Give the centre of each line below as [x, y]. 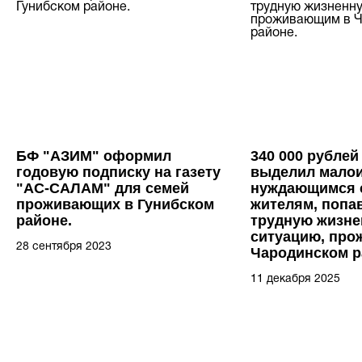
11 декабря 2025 [295, 280]
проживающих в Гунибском [115, 205]
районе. [44, 221]
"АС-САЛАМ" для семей [103, 189]
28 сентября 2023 [64, 247]
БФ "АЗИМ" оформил [94, 156]
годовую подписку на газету [118, 173]
